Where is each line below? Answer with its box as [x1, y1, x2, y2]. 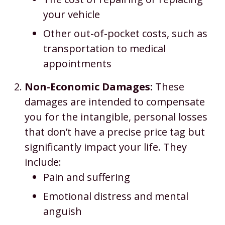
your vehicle [43, 8, 100, 21]
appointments [43, 57, 111, 70]
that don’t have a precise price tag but [24, 125, 205, 139]
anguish [43, 204, 82, 218]
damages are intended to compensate [24, 95, 205, 108]
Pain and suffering [43, 170, 130, 184]
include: [24, 155, 61, 169]
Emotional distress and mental [43, 189, 188, 203]
